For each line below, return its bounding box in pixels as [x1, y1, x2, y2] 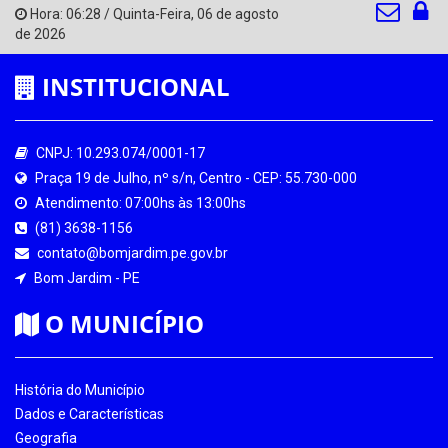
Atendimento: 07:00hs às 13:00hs [32, 194, 246, 211]
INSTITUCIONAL [36, 69, 230, 103]
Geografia [15, 429, 77, 446]
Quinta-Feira [113, 5, 191, 22]
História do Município [15, 381, 145, 398]
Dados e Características [15, 405, 164, 422]
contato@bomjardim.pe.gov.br [34, 244, 228, 261]
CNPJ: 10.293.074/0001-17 [33, 144, 205, 161]
